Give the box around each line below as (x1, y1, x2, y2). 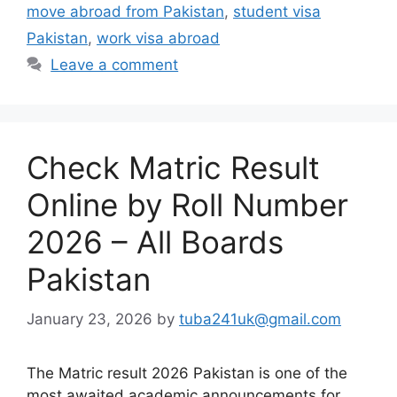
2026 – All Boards (27, 223, 284, 261)
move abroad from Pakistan (27, 3, 224, 20)
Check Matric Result (27, 149, 320, 186)
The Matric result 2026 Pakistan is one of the (27, 363, 347, 382)
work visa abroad (97, 29, 220, 47)
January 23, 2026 (27, 309, 152, 328)
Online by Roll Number (27, 186, 348, 223)
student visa (233, 3, 321, 20)
